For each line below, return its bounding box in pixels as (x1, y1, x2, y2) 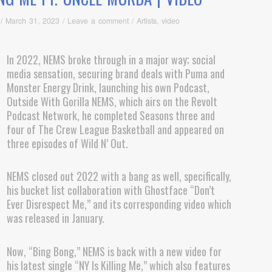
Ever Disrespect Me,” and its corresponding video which (6, 196, 231, 212)
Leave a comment (67, 15, 129, 27)
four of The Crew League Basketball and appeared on (6, 121, 224, 137)
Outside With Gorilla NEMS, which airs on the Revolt (6, 93, 217, 109)
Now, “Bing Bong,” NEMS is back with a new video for (6, 243, 222, 259)
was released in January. (6, 210, 104, 226)
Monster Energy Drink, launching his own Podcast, (6, 79, 209, 95)
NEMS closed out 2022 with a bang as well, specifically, (6, 168, 231, 185)
